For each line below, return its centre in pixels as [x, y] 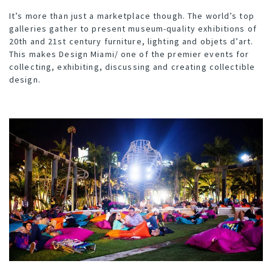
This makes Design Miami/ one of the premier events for [129, 54]
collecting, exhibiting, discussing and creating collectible [132, 66]
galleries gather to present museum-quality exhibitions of [133, 28]
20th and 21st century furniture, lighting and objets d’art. [131, 41]
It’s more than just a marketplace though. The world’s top [132, 15]
